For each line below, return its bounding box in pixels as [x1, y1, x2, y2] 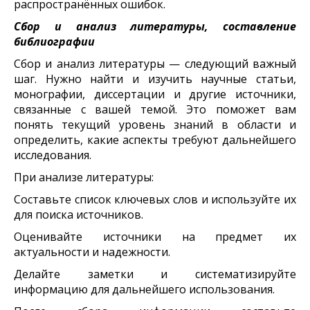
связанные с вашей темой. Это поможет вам [14, 101, 296, 117]
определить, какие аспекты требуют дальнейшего [14, 131, 296, 147]
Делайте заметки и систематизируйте [14, 266, 296, 282]
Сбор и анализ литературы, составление [14, 18, 296, 34]
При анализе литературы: [14, 169, 154, 185]
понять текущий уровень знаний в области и [14, 116, 296, 132]
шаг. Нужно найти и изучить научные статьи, [14, 71, 296, 86]
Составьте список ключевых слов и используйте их [14, 191, 296, 207]
